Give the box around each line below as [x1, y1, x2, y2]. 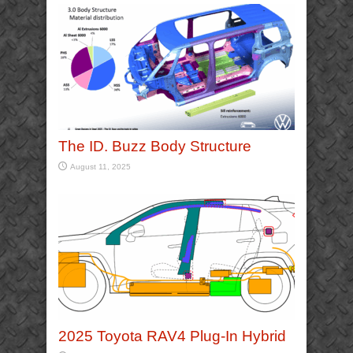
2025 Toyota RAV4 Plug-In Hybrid [58, 328, 286, 344]
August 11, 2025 [70, 162, 131, 171]
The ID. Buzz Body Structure [58, 138, 251, 154]
